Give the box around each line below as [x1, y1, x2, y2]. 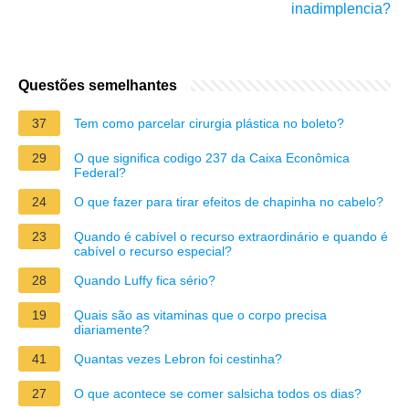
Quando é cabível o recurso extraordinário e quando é [74, 228, 388, 244]
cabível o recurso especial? [74, 243, 232, 258]
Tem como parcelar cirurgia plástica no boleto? [74, 115, 344, 131]
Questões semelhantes [18, 77, 177, 93]
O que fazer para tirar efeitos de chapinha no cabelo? [74, 194, 383, 209]
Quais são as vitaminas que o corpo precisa [74, 307, 327, 322]
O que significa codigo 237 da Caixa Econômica [74, 150, 350, 165]
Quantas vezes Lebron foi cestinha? [74, 351, 282, 366]
